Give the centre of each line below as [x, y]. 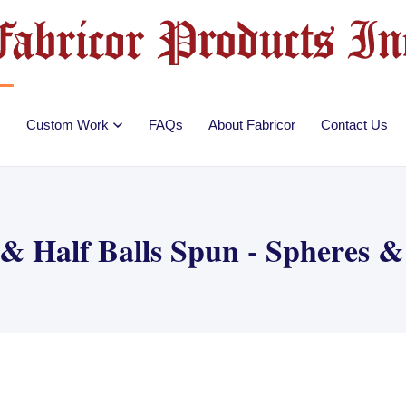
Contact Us [354, 125]
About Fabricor [252, 125]
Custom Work [68, 125]
